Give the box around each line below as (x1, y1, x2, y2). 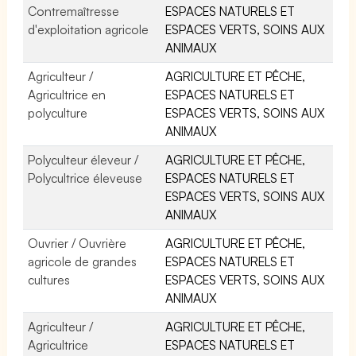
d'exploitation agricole (28, 21, 149, 37)
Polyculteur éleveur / (28, 151, 139, 168)
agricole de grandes (28, 253, 137, 269)
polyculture (28, 104, 87, 121)
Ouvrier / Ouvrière (28, 234, 127, 251)
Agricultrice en (28, 86, 106, 103)
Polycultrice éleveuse (28, 169, 143, 186)
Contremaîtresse (28, 2, 119, 19)
